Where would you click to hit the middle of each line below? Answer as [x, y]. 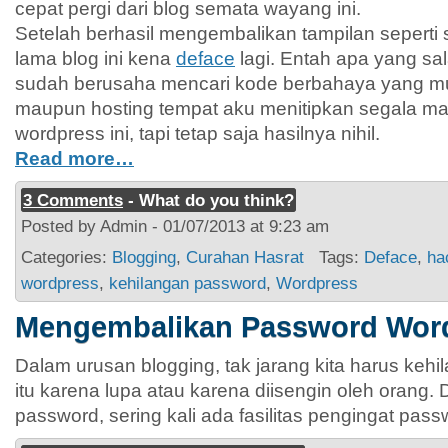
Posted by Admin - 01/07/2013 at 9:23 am [175, 226]
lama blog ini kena [95, 58]
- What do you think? [208, 200]
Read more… [74, 158]
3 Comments [73, 200]
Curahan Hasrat [245, 257]
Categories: [66, 257]
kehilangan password [187, 283]
